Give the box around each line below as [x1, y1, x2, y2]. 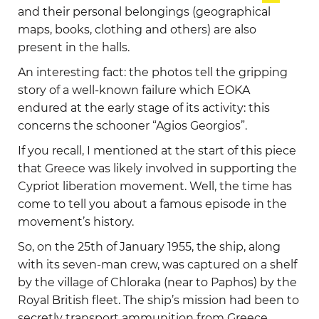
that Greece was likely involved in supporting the [18, 162, 297, 176]
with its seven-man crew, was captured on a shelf [18, 258, 297, 272]
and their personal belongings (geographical [18, 5, 271, 19]
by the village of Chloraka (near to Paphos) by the [18, 276, 297, 290]
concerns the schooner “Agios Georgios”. [18, 119, 247, 133]
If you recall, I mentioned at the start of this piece [18, 144, 296, 158]
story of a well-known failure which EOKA [18, 83, 250, 98]
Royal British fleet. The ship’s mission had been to [18, 293, 299, 308]
